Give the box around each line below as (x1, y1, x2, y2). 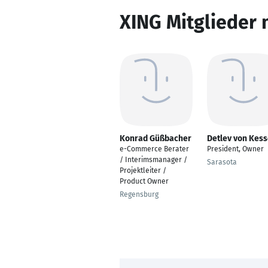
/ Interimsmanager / (120, 156, 187, 164)
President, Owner (207, 145, 264, 153)
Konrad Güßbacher (120, 133, 191, 144)
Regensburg (120, 190, 159, 199)
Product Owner (120, 177, 169, 185)
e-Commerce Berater (120, 145, 189, 153)
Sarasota (207, 158, 237, 166)
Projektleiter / (120, 166, 166, 175)
